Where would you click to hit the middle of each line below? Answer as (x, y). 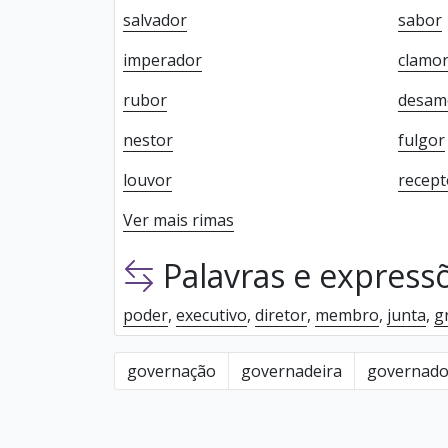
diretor (281, 315)
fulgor (421, 140)
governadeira (291, 371)
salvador (155, 20)
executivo (211, 315)
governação (171, 371)
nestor (148, 140)
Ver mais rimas (178, 220)
